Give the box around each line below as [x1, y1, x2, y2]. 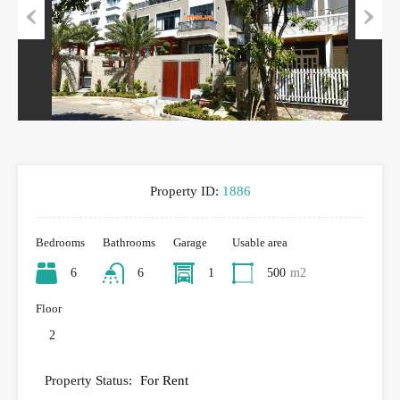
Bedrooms [36, 235, 85, 249]
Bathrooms [103, 235, 155, 249]
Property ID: [149, 183, 219, 198]
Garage [173, 235, 207, 249]
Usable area [232, 235, 287, 249]
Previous [18, 44, 66, 59]
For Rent [140, 372, 188, 387]
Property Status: [45, 372, 132, 387]
